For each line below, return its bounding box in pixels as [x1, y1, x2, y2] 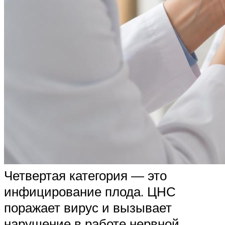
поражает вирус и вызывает [4, 199, 172, 216]
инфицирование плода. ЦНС [4, 183, 176, 200]
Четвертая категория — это [4, 167, 167, 184]
